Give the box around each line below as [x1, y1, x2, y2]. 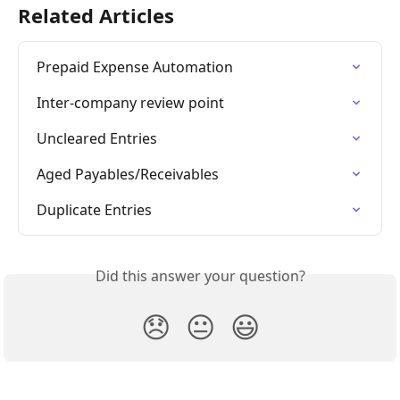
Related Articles [18, 2, 174, 29]
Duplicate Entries [37, 200, 152, 220]
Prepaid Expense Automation [37, 57, 233, 77]
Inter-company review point [37, 93, 224, 112]
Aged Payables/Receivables [37, 164, 219, 184]
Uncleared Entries [37, 129, 157, 148]
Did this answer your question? [95, 266, 305, 286]
